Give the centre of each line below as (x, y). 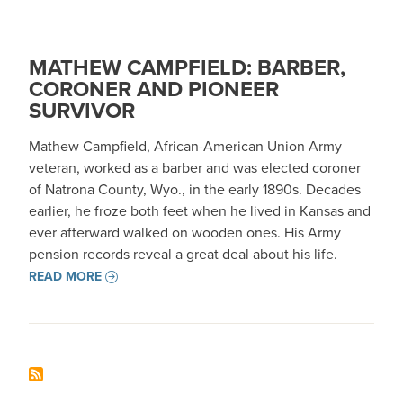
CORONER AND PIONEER (154, 89)
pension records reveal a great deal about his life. (185, 254)
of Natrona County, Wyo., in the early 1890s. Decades (195, 189)
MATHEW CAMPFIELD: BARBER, (187, 67)
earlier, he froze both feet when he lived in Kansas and (200, 211)
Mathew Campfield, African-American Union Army (185, 146)
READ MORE (65, 277)
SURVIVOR (82, 111)
